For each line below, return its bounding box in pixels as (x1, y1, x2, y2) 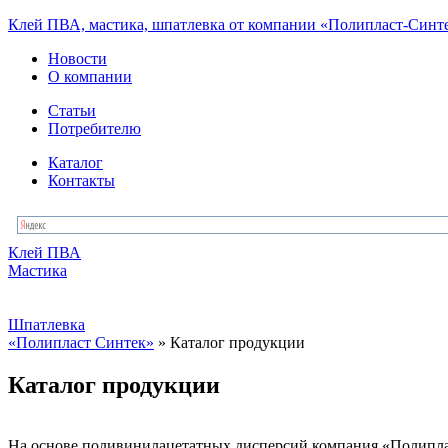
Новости (48, 50, 107, 67)
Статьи (48, 102, 96, 119)
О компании (48, 68, 132, 85)
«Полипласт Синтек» (8, 334, 154, 351)
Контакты (48, 172, 115, 189)
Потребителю (48, 120, 141, 137)
